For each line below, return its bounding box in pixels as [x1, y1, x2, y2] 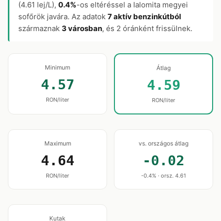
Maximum [44, 140, 71, 147]
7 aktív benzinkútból [108, 12, 181, 21]
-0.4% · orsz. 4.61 [141, 172, 186, 179]
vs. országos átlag [139, 140, 188, 147]
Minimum [45, 64, 70, 71]
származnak [18, 24, 62, 33]
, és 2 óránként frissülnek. [102, 24, 192, 33]
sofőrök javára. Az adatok [18, 12, 108, 21]
